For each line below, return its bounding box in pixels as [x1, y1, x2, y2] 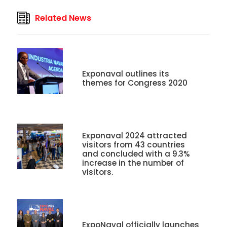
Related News [34, 12, 91, 24]
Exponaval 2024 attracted [82, 130, 187, 141]
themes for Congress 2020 [82, 78, 187, 89]
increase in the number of [82, 158, 184, 169]
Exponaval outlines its [82, 68, 169, 80]
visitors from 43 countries [82, 139, 185, 150]
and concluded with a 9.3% [82, 148, 190, 160]
